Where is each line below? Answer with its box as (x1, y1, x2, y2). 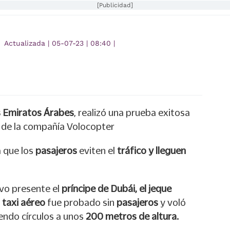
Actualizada (4, 39, 48, 48)
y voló (160, 197, 186, 208)
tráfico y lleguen (115, 145, 186, 156)
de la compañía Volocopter (1, 121, 114, 132)
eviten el (77, 145, 115, 156)
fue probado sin (45, 197, 117, 208)
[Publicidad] (97, 2, 133, 9)
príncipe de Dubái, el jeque (60, 183, 171, 194)
